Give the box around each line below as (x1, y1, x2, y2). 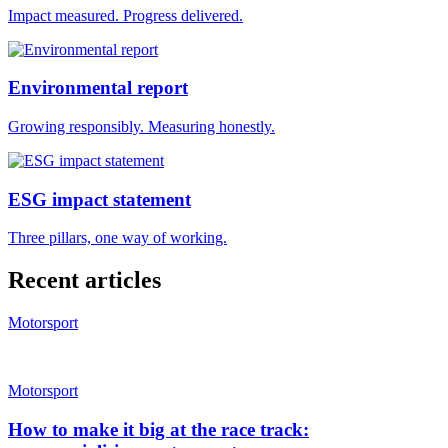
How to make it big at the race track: (8, 418, 309, 440)
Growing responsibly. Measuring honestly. (8, 118, 275, 135)
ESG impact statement (8, 188, 191, 210)
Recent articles (8, 267, 161, 294)
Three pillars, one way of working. (8, 229, 227, 247)
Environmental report (8, 77, 188, 99)
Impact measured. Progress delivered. (8, 6, 243, 24)
